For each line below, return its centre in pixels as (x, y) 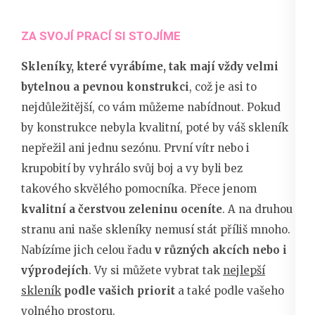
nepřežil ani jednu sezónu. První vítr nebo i (135, 148)
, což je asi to (223, 87)
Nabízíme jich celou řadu (88, 250)
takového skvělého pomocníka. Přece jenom (139, 189)
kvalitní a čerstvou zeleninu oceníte (122, 210)
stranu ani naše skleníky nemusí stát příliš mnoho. (156, 230)
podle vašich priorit (120, 291)
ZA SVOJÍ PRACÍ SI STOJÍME (101, 36)
